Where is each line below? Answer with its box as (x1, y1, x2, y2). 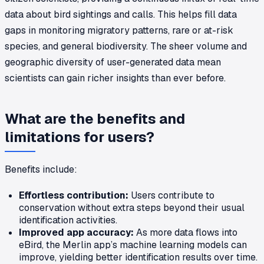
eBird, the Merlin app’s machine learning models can (19, 238, 247, 251)
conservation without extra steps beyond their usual (19, 201, 245, 214)
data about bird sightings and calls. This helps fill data (5, 8, 237, 21)
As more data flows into (134, 226, 237, 239)
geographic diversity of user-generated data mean (5, 55, 221, 68)
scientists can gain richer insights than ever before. (5, 71, 226, 84)
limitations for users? (5, 127, 154, 146)
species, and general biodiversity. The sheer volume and (5, 39, 247, 52)
